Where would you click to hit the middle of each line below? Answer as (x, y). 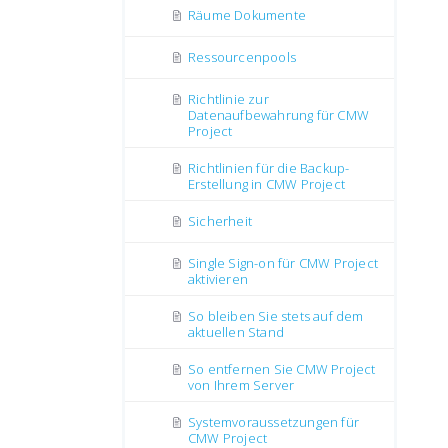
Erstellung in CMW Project (266, 184)
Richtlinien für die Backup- (269, 168)
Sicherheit (220, 221)
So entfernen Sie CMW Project (282, 369)
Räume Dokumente (247, 15)
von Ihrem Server (241, 385)
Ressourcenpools (242, 57)
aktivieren (218, 279)
